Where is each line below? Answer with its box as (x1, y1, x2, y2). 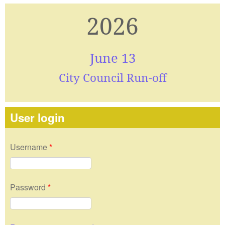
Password (10, 181, 48, 193)
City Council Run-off (58, 69, 167, 85)
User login (10, 109, 65, 126)
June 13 (89, 49, 136, 67)
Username (10, 141, 49, 153)
